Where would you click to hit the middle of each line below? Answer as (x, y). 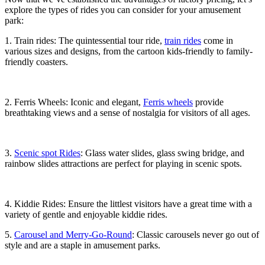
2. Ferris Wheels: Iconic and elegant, (74, 102)
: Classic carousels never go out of (195, 234)
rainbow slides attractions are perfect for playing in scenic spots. (123, 163)
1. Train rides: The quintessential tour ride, (85, 40)
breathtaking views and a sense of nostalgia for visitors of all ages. (127, 112)
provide (208, 102)
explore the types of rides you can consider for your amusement (123, 9)
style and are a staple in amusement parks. (83, 245)
